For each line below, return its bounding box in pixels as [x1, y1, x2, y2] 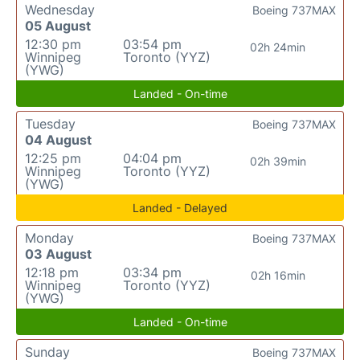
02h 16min [250, 268, 305, 282]
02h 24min [250, 40, 306, 54]
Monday [25, 230, 74, 246]
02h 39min [249, 154, 306, 168]
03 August [25, 246, 92, 262]
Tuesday [25, 116, 76, 132]
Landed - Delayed [133, 201, 227, 215]
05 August [25, 18, 91, 34]
